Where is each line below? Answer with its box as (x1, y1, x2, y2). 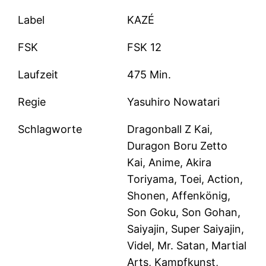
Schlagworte (18, 123, 83, 136)
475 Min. (127, 68, 172, 81)
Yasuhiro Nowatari (127, 96, 220, 109)
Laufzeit (18, 68, 59, 81)
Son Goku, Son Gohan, (127, 206, 241, 219)
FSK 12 (127, 41, 162, 54)
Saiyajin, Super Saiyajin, (127, 223, 245, 236)
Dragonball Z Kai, (127, 123, 213, 136)
